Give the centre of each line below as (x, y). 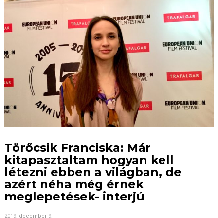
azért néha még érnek (74, 184)
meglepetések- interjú (74, 196)
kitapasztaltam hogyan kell (89, 160)
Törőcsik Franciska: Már (77, 147)
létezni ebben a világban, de (93, 172)
